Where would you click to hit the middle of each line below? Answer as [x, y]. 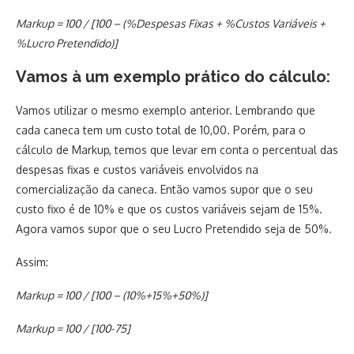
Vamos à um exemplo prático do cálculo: [173, 77]
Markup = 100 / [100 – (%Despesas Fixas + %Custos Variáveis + [171, 23]
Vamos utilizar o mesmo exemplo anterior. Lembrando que [166, 110]
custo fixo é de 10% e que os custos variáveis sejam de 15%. [169, 209]
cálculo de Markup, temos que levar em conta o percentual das [177, 150]
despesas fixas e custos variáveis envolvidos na [137, 169]
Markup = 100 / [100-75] [73, 328]
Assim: [32, 262]
